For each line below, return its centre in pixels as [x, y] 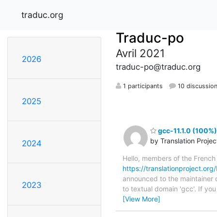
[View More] [141, 199]
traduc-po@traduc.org [158, 67]
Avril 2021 [140, 53]
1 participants [142, 86]
